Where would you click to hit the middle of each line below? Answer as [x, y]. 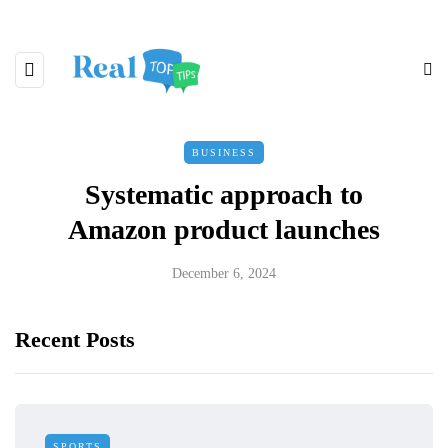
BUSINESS [224, 152]
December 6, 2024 [224, 273]
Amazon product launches [224, 229]
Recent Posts [75, 339]
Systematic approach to [224, 194]
